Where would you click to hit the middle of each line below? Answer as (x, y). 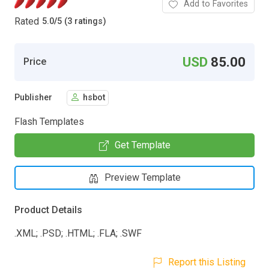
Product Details (48, 210)
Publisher (33, 98)
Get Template (142, 145)
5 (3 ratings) (82, 22)
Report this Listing (207, 262)
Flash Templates (49, 121)
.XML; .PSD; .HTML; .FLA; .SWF (78, 233)
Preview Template (142, 177)
